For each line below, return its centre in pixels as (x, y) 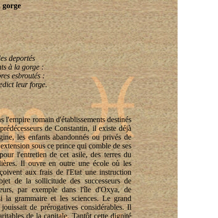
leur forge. (30, 84)
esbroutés (26, 76)
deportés (22, 58)
